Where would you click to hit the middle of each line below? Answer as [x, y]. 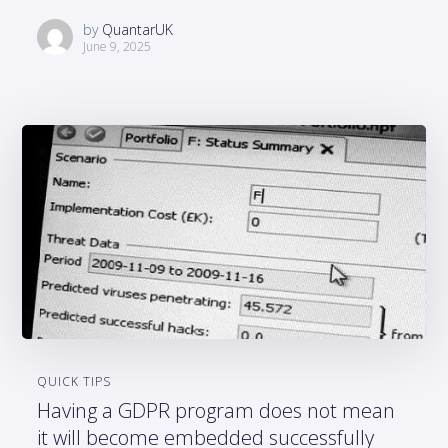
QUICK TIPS [74, 381]
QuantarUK [138, 29]
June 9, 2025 [117, 46]
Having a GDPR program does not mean [216, 410]
